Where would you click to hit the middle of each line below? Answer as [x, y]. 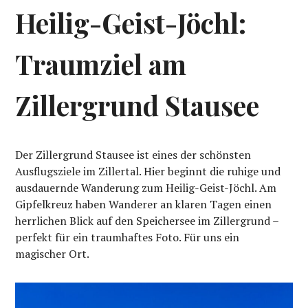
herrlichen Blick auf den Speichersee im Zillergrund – [147, 221]
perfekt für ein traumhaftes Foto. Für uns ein [128, 238]
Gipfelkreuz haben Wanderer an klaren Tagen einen [144, 205]
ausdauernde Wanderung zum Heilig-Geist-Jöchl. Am [146, 188]
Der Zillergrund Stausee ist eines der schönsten [133, 155]
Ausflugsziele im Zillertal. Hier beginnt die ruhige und [148, 172]
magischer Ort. [53, 254]
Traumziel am [101, 64]
